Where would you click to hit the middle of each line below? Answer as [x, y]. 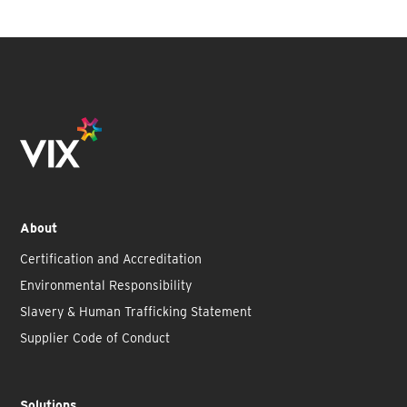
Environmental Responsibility [106, 286]
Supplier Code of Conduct [95, 338]
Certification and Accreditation [111, 259]
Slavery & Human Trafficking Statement [136, 312]
